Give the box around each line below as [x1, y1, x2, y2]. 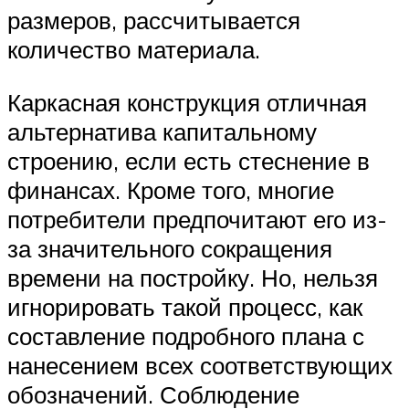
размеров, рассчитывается [7, 5, 300, 35]
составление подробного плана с [7, 320, 364, 351]
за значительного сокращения [7, 233, 332, 263]
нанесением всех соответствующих [7, 350, 393, 380]
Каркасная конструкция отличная [7, 87, 367, 117]
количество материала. [7, 34, 260, 64]
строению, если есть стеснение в [7, 145, 370, 175]
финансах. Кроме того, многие [7, 174, 334, 204]
